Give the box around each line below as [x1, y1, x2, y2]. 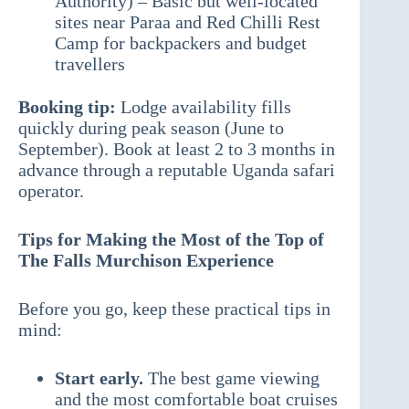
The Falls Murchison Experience [18, 250, 274, 271]
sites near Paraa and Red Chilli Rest [55, 12, 320, 33]
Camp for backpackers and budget [55, 33, 307, 54]
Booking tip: [18, 97, 116, 118]
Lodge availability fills [116, 97, 291, 118]
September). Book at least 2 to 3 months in [18, 139, 335, 160]
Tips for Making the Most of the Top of [18, 229, 324, 250]
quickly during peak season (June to [18, 118, 284, 139]
